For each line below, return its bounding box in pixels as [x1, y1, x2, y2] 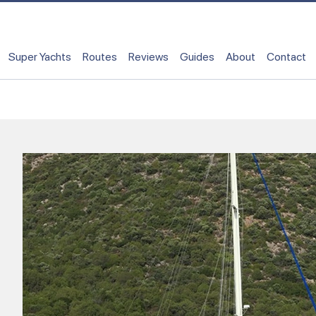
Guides [180, 49, 214, 63]
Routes [83, 49, 117, 63]
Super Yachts [8, 49, 71, 63]
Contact [267, 49, 306, 63]
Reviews [128, 49, 169, 63]
